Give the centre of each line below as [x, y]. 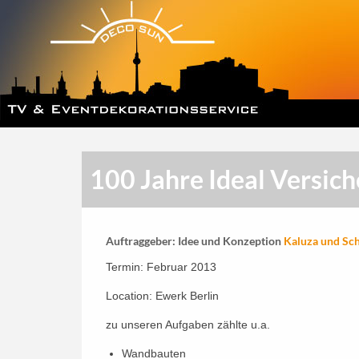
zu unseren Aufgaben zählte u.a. [188, 324]
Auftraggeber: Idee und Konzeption [195, 240]
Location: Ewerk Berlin [162, 295]
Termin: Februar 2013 [161, 266]
